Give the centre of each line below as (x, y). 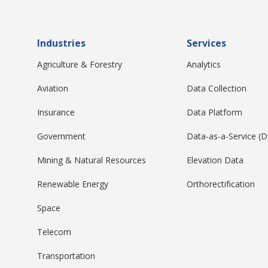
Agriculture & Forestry (80, 64)
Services (206, 43)
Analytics (204, 64)
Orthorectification (221, 184)
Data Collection (217, 88)
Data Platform (214, 112)
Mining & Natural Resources (92, 160)
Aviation (53, 88)
